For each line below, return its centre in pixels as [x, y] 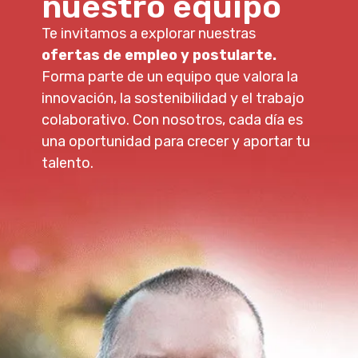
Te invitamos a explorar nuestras [149, 33]
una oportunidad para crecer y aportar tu [176, 141]
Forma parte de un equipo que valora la [170, 76]
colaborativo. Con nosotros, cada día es [173, 119]
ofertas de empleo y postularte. [159, 55]
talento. [68, 163]
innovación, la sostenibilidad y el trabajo [173, 98]
